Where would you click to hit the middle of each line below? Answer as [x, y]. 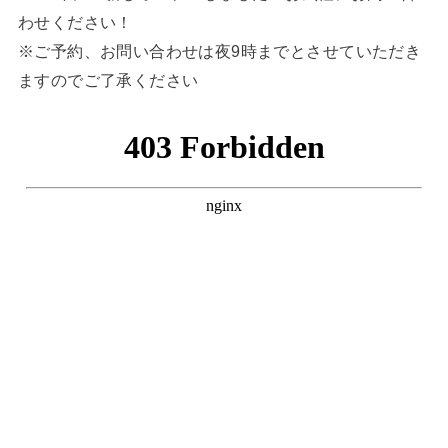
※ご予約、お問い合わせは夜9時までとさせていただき [219, 50]
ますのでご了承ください [108, 79]
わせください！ [75, 21]
